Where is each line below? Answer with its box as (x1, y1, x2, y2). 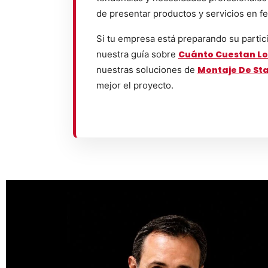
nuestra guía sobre (96, 48, 178, 60)
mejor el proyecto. (96, 80, 173, 91)
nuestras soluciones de (96, 64, 197, 75)
